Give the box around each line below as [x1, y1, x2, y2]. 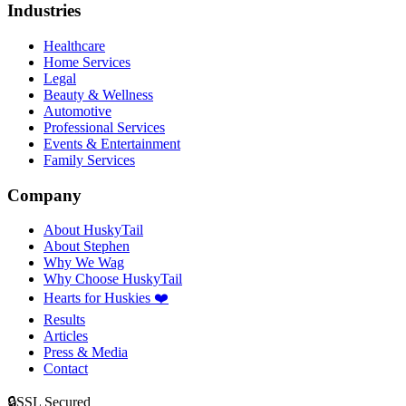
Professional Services [43, 119, 165, 135]
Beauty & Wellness [43, 86, 153, 102]
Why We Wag [43, 255, 124, 271]
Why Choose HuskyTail [43, 271, 182, 287]
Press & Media [43, 344, 128, 361]
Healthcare [43, 37, 105, 53]
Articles [43, 328, 88, 344]
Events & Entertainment [43, 135, 180, 151]
